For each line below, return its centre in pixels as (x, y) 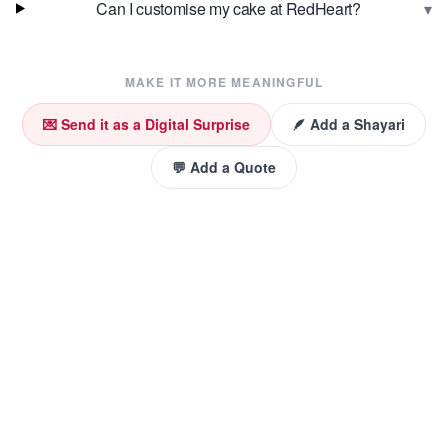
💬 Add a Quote (224, 167)
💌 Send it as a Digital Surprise (146, 124)
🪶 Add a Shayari (348, 124)
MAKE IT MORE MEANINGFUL (224, 82)
